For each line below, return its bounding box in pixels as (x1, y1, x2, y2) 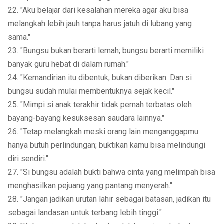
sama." (7, 32, 30, 42)
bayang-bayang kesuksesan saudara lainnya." (7, 113, 164, 123)
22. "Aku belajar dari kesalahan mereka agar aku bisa (7, 5, 188, 15)
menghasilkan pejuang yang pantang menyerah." (7, 181, 172, 190)
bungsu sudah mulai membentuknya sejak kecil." (7, 86, 174, 96)
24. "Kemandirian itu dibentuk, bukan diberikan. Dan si (7, 73, 192, 82)
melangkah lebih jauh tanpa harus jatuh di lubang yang (7, 19, 192, 28)
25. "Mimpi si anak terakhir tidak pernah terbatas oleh (7, 100, 192, 109)
